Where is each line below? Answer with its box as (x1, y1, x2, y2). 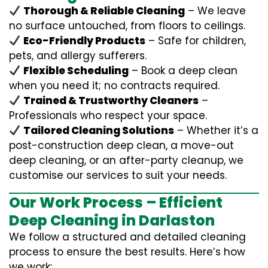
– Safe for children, (145, 33, 246, 48)
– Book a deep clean (129, 63, 238, 78)
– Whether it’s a (174, 123, 259, 138)
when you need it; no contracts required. (9, 78, 220, 93)
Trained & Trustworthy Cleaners (23, 93, 199, 108)
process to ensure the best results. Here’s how (9, 245, 245, 259)
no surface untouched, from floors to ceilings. (9, 19, 245, 33)
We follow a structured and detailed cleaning (9, 230, 246, 244)
